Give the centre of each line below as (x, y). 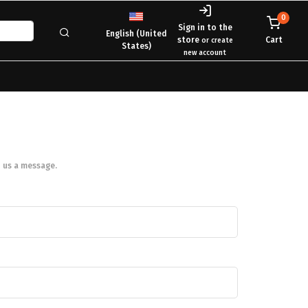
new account (205, 52)
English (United (136, 33)
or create (217, 40)
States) (136, 46)
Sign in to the (205, 27)
